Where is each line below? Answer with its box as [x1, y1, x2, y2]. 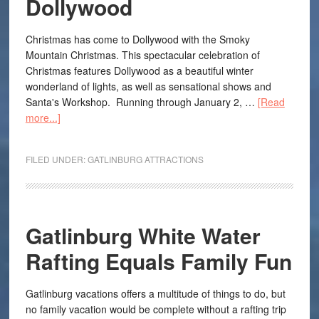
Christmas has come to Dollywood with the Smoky [25, 32, 250, 46]
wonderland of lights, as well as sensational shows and [25, 79, 271, 93]
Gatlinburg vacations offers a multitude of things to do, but [25, 286, 286, 300]
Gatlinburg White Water [25, 220, 261, 251]
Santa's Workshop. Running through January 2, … [25, 95, 258, 109]
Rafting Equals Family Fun [25, 246, 292, 276]
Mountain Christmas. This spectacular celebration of [25, 48, 260, 62]
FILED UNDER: [25, 153, 88, 165]
